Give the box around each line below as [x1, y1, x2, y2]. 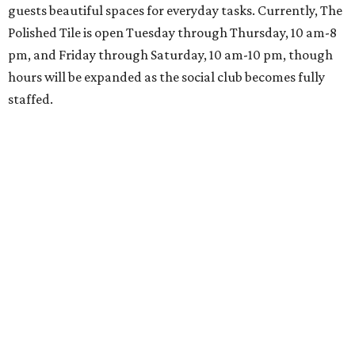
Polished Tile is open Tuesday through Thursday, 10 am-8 [8, 25, 337, 41]
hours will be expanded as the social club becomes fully [8, 69, 325, 86]
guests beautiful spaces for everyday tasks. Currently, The [8, 2, 342, 19]
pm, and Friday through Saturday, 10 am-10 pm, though [8, 47, 333, 63]
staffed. [8, 91, 53, 108]
